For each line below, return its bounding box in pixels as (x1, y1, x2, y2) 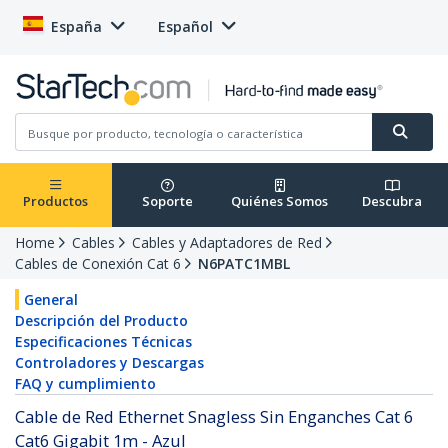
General (24, 290, 78, 310)
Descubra (362, 192, 423, 211)
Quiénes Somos (231, 192, 329, 211)
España (51, 17, 102, 36)
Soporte (142, 192, 193, 211)
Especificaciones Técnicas (15, 332, 192, 352)
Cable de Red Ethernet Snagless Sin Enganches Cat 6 (15, 405, 413, 429)
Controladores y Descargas (15, 353, 204, 373)
